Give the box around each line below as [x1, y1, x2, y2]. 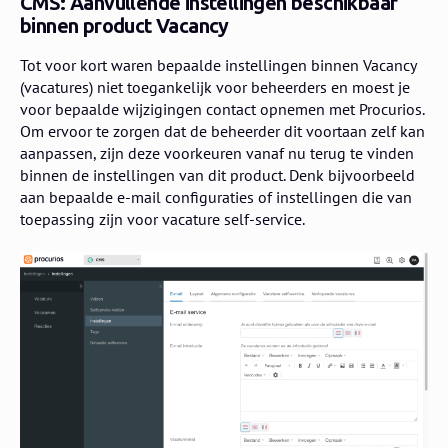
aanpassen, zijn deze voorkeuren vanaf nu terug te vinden [20, 142, 414, 163]
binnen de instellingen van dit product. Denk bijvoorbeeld [20, 164, 415, 185]
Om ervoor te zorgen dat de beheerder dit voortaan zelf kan [20, 120, 425, 141]
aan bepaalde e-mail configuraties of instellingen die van [20, 186, 412, 207]
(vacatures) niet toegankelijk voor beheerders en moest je [20, 76, 410, 97]
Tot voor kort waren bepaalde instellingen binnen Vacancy [20, 54, 416, 75]
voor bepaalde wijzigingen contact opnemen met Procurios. [20, 98, 424, 119]
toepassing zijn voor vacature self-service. [20, 208, 305, 229]
